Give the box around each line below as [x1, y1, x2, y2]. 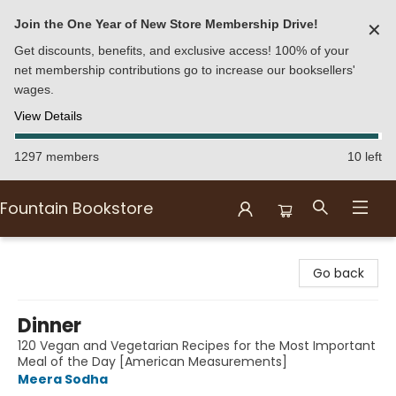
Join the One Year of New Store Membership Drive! [14, 17, 318, 31]
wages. [14, 82, 54, 96]
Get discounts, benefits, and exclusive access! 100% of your [14, 43, 349, 57]
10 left [347, 149, 382, 164]
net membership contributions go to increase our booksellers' [14, 63, 355, 77]
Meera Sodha [18, 370, 108, 388]
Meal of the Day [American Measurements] [18, 353, 287, 370]
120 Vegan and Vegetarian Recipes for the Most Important [18, 337, 376, 354]
